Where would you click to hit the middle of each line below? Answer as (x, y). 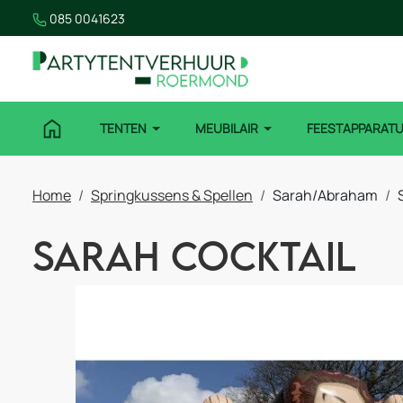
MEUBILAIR (228, 129)
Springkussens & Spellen (172, 195)
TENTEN (124, 129)
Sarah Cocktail (194, 255)
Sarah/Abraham (325, 195)
